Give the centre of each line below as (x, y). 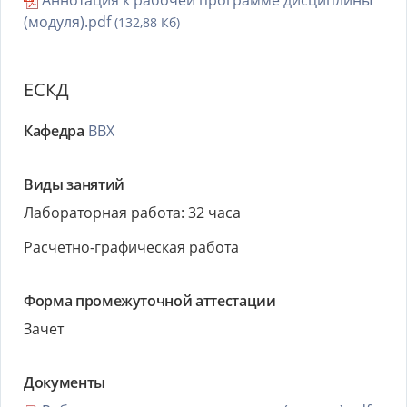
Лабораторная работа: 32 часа (132, 213)
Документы (65, 382)
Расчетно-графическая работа (131, 247)
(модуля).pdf (69, 22)
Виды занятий (74, 184)
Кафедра (54, 131)
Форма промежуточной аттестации (150, 301)
